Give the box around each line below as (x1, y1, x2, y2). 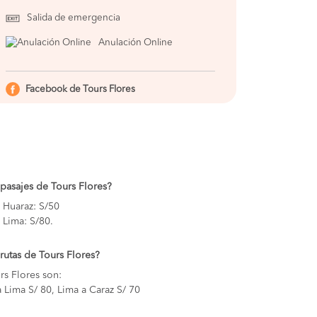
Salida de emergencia (26, 13, 120, 23)
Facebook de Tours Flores (25, 84, 135, 94)
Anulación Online (98, 38, 173, 47)
